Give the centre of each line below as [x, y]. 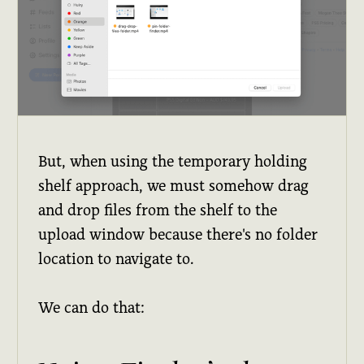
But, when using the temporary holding [173, 161]
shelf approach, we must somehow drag [174, 185]
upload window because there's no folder [178, 234]
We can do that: [92, 307]
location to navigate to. [117, 258]
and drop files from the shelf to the [158, 210]
